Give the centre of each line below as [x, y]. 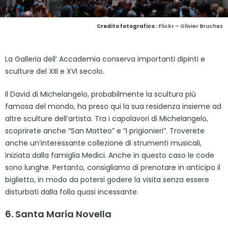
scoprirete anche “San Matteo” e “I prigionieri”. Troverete [105, 131]
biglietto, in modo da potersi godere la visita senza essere [107, 179]
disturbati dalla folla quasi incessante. [72, 192]
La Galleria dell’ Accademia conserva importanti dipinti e [105, 59]
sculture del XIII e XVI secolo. [55, 71]
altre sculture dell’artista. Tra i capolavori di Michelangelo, [107, 118]
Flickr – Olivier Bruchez [191, 26]
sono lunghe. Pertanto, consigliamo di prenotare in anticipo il [113, 167]
